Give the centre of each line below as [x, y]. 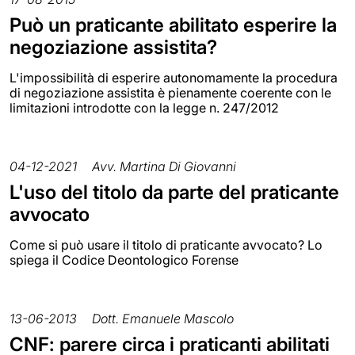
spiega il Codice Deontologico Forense [124, 260]
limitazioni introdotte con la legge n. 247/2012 [144, 108]
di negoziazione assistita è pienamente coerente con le [170, 93]
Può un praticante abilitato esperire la [173, 25]
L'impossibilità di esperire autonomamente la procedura [174, 78]
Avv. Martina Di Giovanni [164, 167]
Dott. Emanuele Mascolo [163, 319]
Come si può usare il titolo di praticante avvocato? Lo [166, 245]
